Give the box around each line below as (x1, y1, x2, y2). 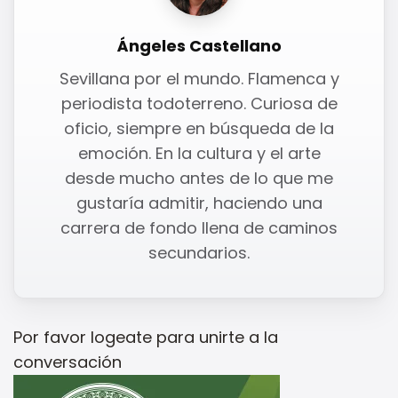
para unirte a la (152, 326, 278, 349)
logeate (91, 326, 152, 349)
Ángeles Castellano (116, 35, 282, 58)
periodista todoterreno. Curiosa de (60, 92, 338, 115)
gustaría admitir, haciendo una (76, 192, 322, 215)
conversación (13, 351, 122, 374)
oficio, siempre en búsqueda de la (64, 117, 334, 140)
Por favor (13, 326, 91, 349)
